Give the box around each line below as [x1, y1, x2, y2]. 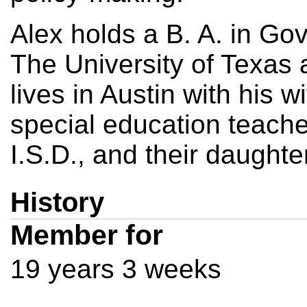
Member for [10, 219, 163, 251]
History [10, 186, 104, 219]
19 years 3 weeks [10, 254, 221, 284]
